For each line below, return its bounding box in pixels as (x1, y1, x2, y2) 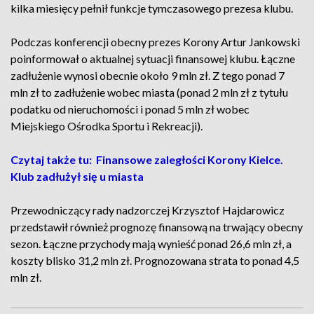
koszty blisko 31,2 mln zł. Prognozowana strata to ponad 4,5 (11, 254, 299, 267)
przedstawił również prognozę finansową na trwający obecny (11, 220, 303, 233)
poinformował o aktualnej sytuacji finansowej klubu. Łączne (11, 52, 295, 65)
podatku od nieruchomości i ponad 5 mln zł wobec (11, 102, 250, 116)
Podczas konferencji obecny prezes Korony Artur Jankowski (11, 35, 300, 48)
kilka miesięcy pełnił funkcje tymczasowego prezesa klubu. (11, 1, 293, 15)
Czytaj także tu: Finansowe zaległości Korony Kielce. (11, 153, 283, 166)
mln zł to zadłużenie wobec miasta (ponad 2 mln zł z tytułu (11, 86, 288, 99)
